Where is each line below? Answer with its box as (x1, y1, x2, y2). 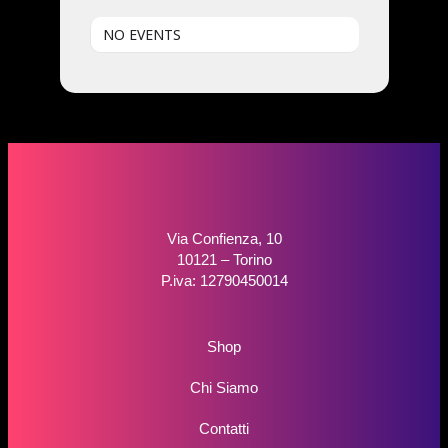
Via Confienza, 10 (166, 230, 282, 248)
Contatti (199, 420, 249, 438)
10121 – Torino (176, 251, 272, 269)
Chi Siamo (190, 379, 258, 397)
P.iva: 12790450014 (160, 272, 288, 290)
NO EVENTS (102, 25, 181, 45)
